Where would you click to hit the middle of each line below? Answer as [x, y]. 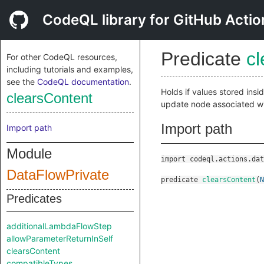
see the [22, 82]
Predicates [34, 199]
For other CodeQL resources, [62, 57]
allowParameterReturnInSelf [60, 238]
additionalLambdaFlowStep [59, 226]
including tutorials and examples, [70, 69]
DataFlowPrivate [58, 175]
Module [29, 154]
